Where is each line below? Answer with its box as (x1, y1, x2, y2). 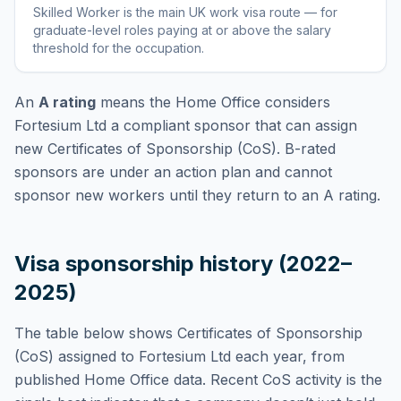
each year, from (235, 347, 345, 365)
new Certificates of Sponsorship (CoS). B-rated (14, 140, 336, 158)
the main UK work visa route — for (136, 4, 337, 20)
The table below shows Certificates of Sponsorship (14, 324, 363, 342)
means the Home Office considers (96, 93, 330, 111)
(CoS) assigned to (14, 347, 139, 365)
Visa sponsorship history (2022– (14, 251, 352, 277)
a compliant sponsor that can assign (107, 116, 357, 134)
